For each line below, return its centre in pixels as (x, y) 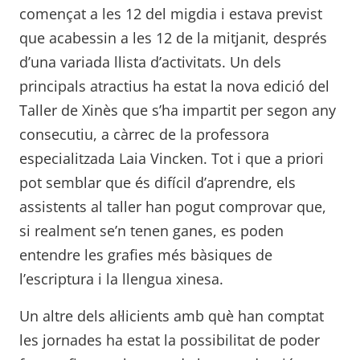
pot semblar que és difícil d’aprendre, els (157, 182)
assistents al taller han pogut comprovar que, (173, 206)
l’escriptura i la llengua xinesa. (121, 278)
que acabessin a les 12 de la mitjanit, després (173, 37)
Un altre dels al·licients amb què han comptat (172, 315)
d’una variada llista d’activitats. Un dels (150, 61)
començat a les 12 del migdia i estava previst (171, 13)
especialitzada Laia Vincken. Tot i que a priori (172, 158)
